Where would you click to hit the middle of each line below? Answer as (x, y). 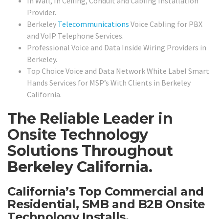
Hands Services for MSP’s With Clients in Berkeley (109, 82)
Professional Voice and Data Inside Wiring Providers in (117, 47)
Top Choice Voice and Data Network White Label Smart (118, 71)
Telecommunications (93, 24)
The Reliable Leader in (90, 118)
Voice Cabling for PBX (166, 24)
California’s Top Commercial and (106, 191)
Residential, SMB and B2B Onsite (106, 204)
